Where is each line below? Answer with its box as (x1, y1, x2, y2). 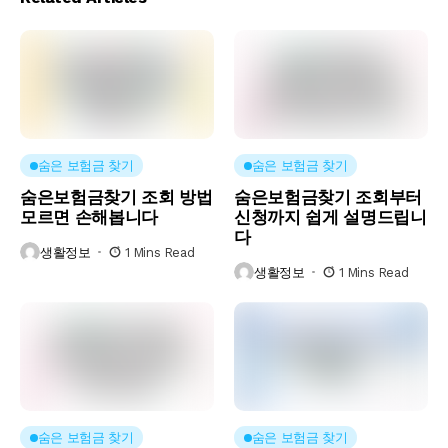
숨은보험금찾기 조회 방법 (20, 187, 213, 208)
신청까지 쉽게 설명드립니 (234, 207, 427, 228)
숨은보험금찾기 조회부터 (234, 187, 422, 208)
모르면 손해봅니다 (20, 207, 158, 228)
